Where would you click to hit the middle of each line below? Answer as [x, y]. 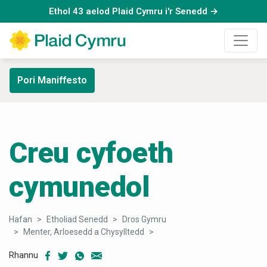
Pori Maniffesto [52, 80]
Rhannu [24, 255]
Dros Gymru [144, 220]
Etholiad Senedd [77, 220]
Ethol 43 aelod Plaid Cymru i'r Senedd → [133, 11]
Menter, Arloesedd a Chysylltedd [84, 232]
